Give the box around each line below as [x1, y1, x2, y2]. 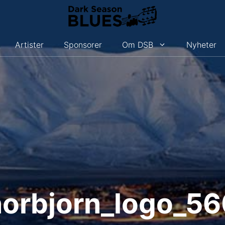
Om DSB [122, 39, 154, 50]
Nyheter [186, 39, 217, 50]
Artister [15, 39, 44, 50]
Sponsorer [64, 39, 102, 50]
